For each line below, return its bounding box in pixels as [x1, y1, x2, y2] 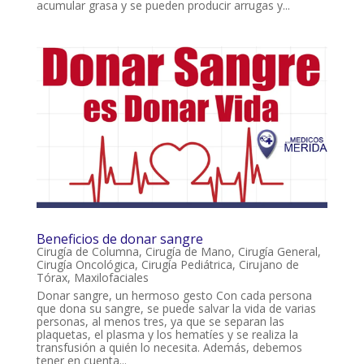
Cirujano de [238, 257, 299, 273]
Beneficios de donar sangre [36, 230, 203, 249]
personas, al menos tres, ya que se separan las [36, 314, 284, 330]
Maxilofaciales [73, 270, 149, 286]
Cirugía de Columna [36, 244, 139, 260]
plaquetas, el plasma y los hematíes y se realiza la [36, 327, 298, 343]
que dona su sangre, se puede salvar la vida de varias [36, 301, 316, 317]
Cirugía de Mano [145, 244, 232, 260]
